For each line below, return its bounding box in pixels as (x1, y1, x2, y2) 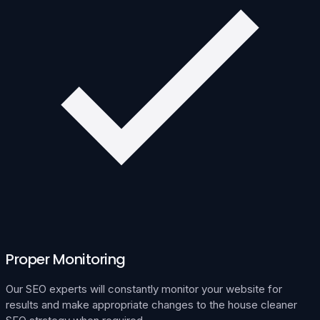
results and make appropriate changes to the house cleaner (6, 297, 297, 311)
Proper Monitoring (6, 249, 126, 269)
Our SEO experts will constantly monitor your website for (6, 281, 282, 296)
